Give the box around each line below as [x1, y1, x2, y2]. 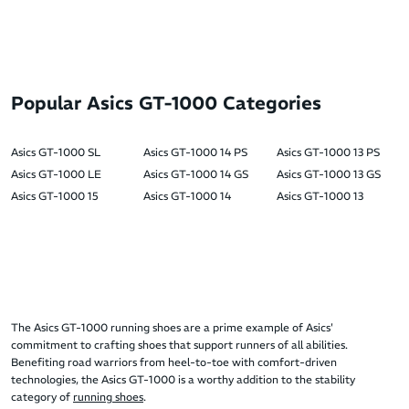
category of [11, 390, 73, 404]
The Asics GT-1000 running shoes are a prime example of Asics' [11, 320, 333, 335]
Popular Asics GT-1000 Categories [11, 91, 321, 115]
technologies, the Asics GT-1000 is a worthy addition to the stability [11, 372, 355, 387]
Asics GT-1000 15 [11, 189, 99, 204]
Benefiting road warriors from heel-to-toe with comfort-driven [11, 355, 337, 370]
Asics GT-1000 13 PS [276, 145, 380, 160]
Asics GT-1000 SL [11, 145, 100, 160]
